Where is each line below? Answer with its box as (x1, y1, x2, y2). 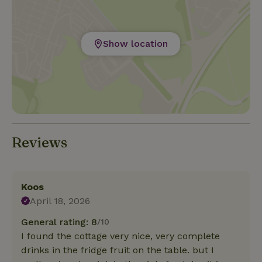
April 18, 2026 (30, 195, 91, 206)
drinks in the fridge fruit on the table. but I (21, 244, 214, 256)
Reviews (12, 133, 67, 151)
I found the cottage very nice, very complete (21, 230, 220, 242)
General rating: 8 (21, 216, 97, 227)
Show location (103, 37, 168, 49)
